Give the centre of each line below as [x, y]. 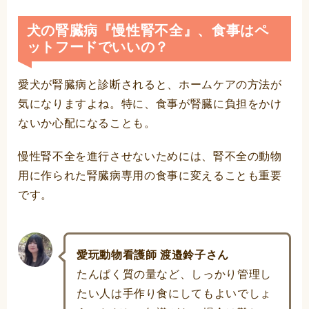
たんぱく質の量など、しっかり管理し [174, 275]
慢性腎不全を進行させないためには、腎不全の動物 [150, 157]
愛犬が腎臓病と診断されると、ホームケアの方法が [150, 85]
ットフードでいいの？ [98, 47]
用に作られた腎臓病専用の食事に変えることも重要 [150, 176]
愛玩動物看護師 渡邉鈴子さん [153, 255]
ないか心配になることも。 [87, 123]
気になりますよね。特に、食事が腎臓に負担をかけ [150, 104]
